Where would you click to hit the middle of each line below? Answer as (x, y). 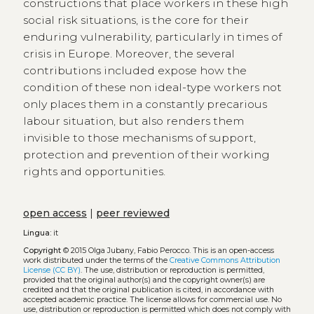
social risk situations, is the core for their (136, 20)
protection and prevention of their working (146, 155)
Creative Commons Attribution (225, 260)
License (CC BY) (52, 270)
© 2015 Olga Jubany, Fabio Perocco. (127, 250)
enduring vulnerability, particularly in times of (152, 37)
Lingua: (37, 233)
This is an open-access (233, 250)
